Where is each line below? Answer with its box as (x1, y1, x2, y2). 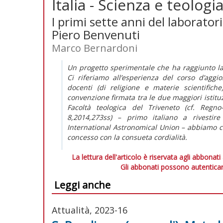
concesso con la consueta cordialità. (67, 132, 187, 142)
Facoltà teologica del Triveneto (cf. (67, 102, 201, 112)
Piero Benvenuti (52, 26, 140, 43)
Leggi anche (54, 178, 111, 192)
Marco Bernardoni (52, 41, 137, 55)
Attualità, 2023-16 (52, 204, 127, 216)
